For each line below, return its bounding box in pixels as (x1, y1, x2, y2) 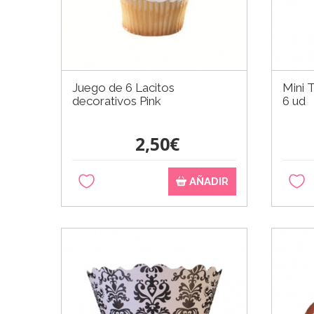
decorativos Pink (72, 93, 161, 108)
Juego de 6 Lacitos (72, 80, 175, 95)
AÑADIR (186, 175, 229, 188)
